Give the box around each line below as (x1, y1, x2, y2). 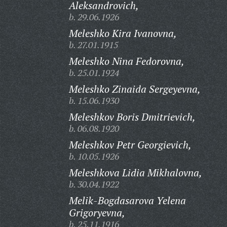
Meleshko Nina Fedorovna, (68, 54, 184, 68)
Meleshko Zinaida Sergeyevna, (68, 82, 201, 96)
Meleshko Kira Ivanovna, (68, 26, 177, 40)
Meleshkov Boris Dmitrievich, (68, 110, 196, 124)
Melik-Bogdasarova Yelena (68, 194, 186, 207)
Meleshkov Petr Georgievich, (68, 138, 192, 152)
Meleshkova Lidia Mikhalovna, (68, 166, 202, 179)
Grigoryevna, (68, 206, 125, 219)
